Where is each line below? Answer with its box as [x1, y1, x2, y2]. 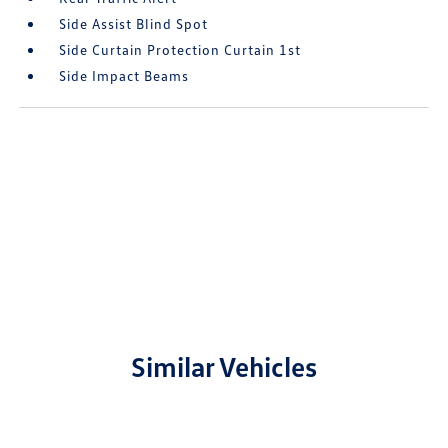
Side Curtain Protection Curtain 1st [59, 41, 302, 58]
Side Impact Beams [59, 67, 190, 84]
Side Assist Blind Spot [59, 15, 209, 32]
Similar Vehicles [131, 349, 317, 383]
